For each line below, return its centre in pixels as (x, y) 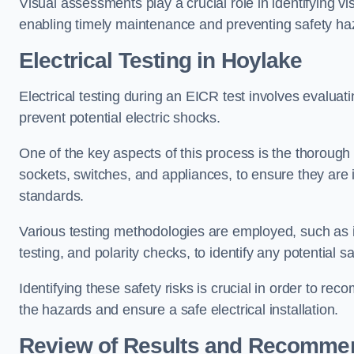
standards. (52, 196)
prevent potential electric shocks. (120, 118)
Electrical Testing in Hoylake (161, 60)
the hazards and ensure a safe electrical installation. (179, 310)
